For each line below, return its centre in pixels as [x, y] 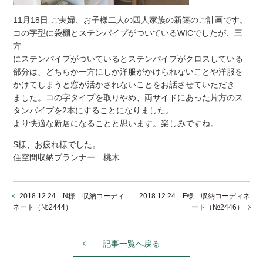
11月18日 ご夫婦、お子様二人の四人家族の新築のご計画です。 [131, 20]
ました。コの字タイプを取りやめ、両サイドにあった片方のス [128, 97]
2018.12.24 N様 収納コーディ [72, 196]
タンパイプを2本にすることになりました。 [94, 110]
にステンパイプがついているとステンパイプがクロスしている [128, 59]
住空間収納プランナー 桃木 [67, 157]
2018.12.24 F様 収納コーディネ [194, 196]
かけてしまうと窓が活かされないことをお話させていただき [124, 85]
